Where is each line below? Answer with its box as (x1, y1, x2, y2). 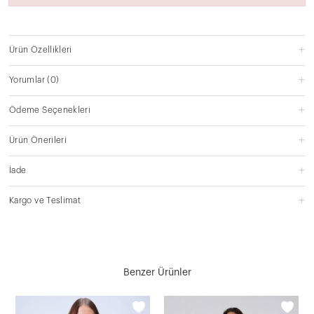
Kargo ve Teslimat (9, 196, 81, 205)
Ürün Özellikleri (9, 45, 72, 54)
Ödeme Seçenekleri (9, 105, 91, 114)
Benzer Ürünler (123, 267, 191, 278)
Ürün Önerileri (9, 135, 67, 144)
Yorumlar (9, 75, 45, 84)
